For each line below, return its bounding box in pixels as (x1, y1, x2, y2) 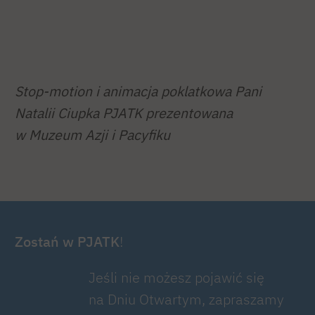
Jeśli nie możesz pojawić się (89, 268, 264, 286)
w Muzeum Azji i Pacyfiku (15, 126, 170, 144)
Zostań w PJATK (15, 233, 120, 251)
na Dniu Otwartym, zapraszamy (89, 290, 284, 308)
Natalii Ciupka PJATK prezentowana (15, 104, 233, 122)
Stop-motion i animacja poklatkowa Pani (15, 82, 262, 101)
